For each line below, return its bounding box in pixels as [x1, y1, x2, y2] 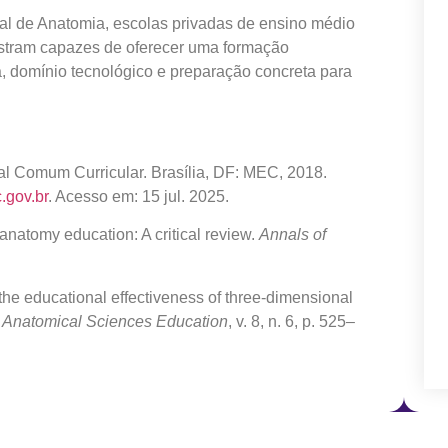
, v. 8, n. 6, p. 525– [228, 312, 355, 330]
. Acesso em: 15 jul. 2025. [48, 188, 229, 206]
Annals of [259, 226, 326, 244]
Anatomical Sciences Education [2, 312, 228, 330]
